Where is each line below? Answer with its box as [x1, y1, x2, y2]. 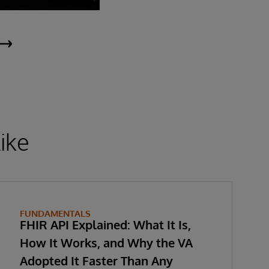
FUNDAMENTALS [19, 207, 91, 219]
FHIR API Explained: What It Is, [19, 216, 191, 232]
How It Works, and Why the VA [19, 234, 193, 250]
